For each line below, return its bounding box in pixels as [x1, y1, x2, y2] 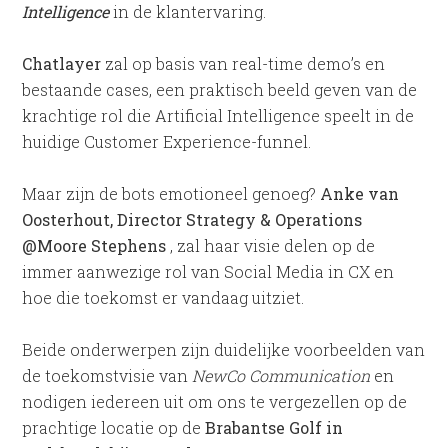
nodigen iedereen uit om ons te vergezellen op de [22, 391, 408, 412]
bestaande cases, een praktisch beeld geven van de [22, 79, 418, 100]
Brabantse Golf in [205, 417, 344, 438]
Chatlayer [22, 53, 102, 74]
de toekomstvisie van [22, 365, 193, 386]
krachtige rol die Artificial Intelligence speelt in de [22, 105, 415, 126]
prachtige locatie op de [22, 417, 206, 438]
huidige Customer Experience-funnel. [22, 131, 312, 152]
